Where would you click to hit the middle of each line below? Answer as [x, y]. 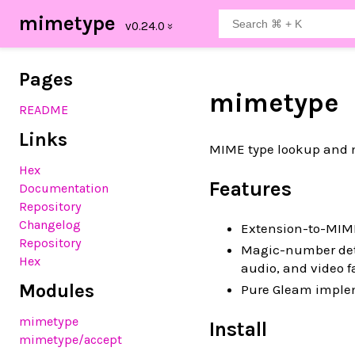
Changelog [50, 225]
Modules [57, 291]
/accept [100, 340]
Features [250, 189]
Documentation [64, 188]
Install [238, 329]
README [44, 110]
